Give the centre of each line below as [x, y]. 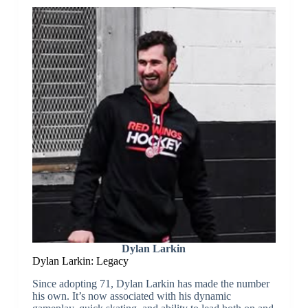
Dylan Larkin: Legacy [80, 261]
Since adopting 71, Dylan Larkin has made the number [151, 284]
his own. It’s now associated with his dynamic [131, 296]
